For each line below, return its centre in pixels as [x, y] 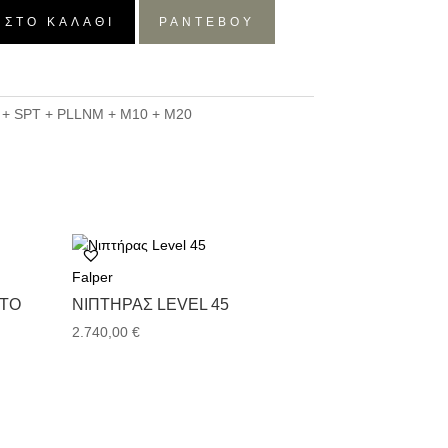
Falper [93, 277]
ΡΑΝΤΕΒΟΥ [206, 22]
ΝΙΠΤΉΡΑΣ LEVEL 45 [151, 304]
